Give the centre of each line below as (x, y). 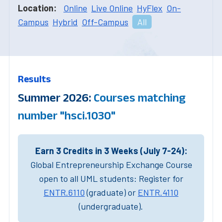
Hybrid (65, 22)
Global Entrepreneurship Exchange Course (111, 164)
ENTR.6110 (64, 192)
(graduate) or (111, 192)
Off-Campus (105, 22)
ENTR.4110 (158, 192)
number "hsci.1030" (67, 115)
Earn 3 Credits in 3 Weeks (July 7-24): (111, 150)
